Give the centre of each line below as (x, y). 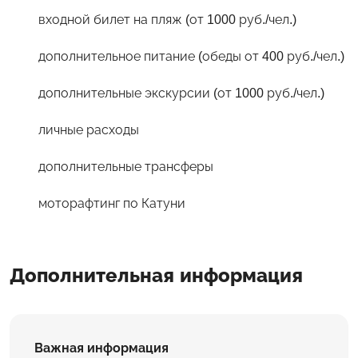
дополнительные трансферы (126, 166)
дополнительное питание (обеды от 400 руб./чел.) (191, 56)
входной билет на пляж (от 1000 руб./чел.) (167, 19)
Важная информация (101, 348)
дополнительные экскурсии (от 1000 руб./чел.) (181, 93)
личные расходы (89, 129)
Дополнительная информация (156, 275)
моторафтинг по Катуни (112, 203)
